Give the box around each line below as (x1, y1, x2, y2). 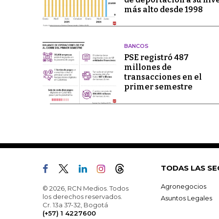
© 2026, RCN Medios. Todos (43, 184, 129, 192)
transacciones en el (124, 72, 202, 82)
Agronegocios (161, 182, 206, 190)
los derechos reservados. (43, 192, 122, 200)
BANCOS (124, 43, 149, 50)
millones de (124, 63, 172, 72)
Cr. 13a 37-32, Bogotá (43, 200, 108, 209)
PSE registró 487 (124, 53, 189, 63)
